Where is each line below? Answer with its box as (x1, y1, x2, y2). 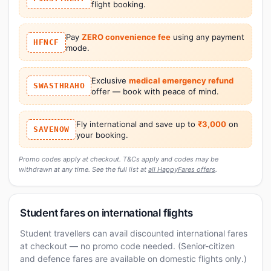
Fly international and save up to (76, 119, 198, 129)
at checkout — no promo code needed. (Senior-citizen (20, 240, 235, 251)
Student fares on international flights (20, 206, 193, 219)
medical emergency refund (129, 75, 233, 85)
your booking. (76, 129, 128, 140)
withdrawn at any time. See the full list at (19, 165, 148, 174)
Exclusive (91, 75, 129, 85)
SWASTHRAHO (33, 80, 85, 90)
